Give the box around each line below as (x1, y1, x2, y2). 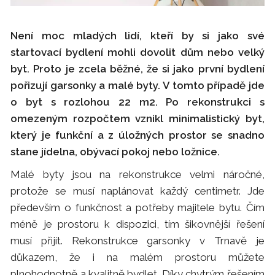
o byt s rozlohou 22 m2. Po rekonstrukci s (10, 95, 265, 108)
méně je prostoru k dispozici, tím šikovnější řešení (10, 217, 265, 230)
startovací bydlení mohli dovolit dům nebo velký (10, 45, 265, 58)
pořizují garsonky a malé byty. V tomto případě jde (10, 79, 265, 91)
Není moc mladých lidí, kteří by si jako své (10, 29, 265, 42)
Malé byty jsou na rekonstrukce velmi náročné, (10, 168, 265, 180)
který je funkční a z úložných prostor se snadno (10, 128, 265, 141)
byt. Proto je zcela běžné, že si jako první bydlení (10, 62, 265, 75)
